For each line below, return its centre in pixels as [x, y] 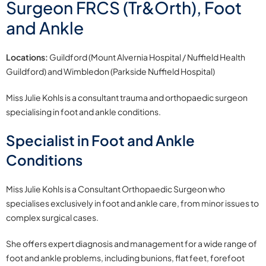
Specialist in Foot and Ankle [100, 140]
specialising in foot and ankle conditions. [83, 112]
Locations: [27, 57]
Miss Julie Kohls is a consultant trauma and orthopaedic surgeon [127, 98]
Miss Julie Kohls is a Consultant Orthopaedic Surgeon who [115, 189]
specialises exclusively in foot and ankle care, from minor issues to [132, 203]
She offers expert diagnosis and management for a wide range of [132, 244]
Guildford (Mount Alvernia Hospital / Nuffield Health [147, 57]
